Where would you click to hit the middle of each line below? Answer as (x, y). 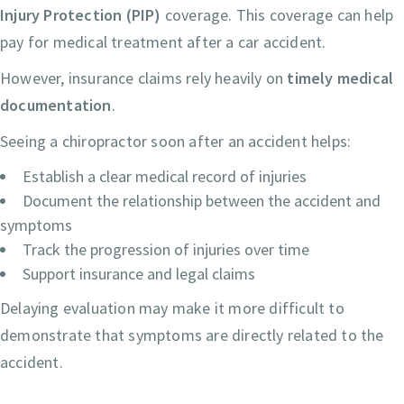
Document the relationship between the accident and (202, 201)
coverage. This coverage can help (277, 15)
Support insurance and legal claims (139, 274)
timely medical (340, 78)
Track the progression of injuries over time (166, 250)
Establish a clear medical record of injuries (165, 177)
